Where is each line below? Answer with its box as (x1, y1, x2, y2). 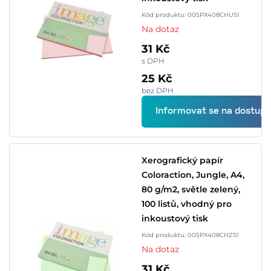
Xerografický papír (142, 155, 223, 166)
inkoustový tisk (142, 213, 208, 224)
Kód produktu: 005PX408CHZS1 (142, 231, 239, 239)
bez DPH (142, 86, 174, 95)
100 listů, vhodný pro (142, 198, 232, 209)
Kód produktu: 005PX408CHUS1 (142, 11, 240, 19)
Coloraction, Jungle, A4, (142, 169, 244, 180)
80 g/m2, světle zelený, (142, 184, 240, 195)
